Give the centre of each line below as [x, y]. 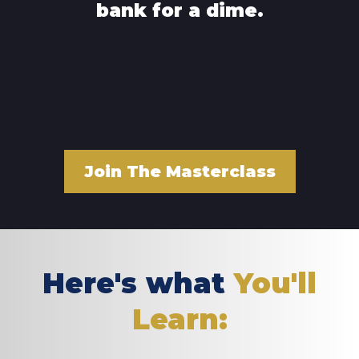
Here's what [134, 283]
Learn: [179, 319]
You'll [271, 283]
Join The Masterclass [179, 171]
